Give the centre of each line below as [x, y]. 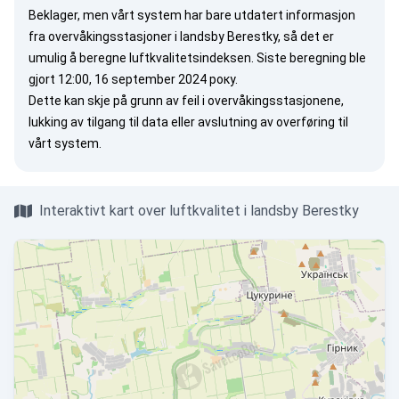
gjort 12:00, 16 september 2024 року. [133, 79]
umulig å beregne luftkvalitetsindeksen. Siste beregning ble [197, 58]
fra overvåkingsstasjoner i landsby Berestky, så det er [181, 37]
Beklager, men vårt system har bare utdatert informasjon [192, 15]
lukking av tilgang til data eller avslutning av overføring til [188, 122]
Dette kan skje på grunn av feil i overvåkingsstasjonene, [186, 101]
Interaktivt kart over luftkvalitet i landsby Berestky [199, 211]
